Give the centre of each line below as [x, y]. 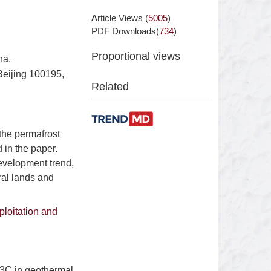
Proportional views [136, 56]
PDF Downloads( [125, 31]
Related [110, 87]
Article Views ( [120, 18]
